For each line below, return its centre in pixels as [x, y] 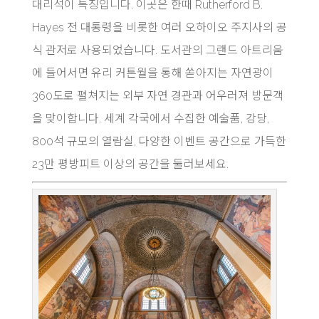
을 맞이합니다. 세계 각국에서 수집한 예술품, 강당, [150, 119]
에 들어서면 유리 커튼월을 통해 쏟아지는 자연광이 [152, 73]
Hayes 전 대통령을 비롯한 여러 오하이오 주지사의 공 [159, 27]
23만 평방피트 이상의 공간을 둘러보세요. [130, 164]
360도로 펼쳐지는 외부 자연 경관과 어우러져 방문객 [157, 96]
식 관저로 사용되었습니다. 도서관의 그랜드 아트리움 [157, 50]
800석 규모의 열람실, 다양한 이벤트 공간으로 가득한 [159, 141]
